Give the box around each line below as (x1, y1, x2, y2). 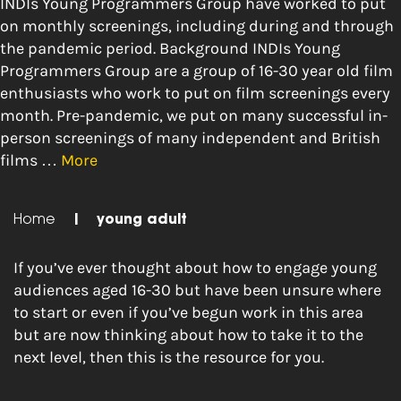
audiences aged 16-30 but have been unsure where (13, 280, 381, 300)
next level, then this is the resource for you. (13, 347, 324, 367)
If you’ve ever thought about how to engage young (13, 258, 377, 277)
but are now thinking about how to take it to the (13, 325, 363, 345)
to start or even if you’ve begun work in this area (13, 303, 363, 322)
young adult (97, 214, 187, 227)
